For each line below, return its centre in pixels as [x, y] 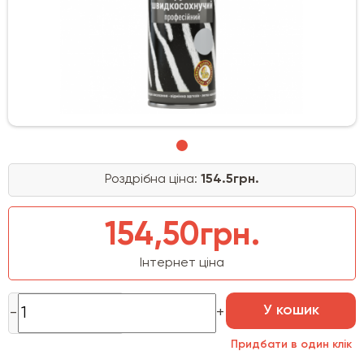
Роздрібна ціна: [153, 179]
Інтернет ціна [182, 263]
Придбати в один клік [291, 344]
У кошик [291, 310]
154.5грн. [230, 179]
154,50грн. [182, 235]
